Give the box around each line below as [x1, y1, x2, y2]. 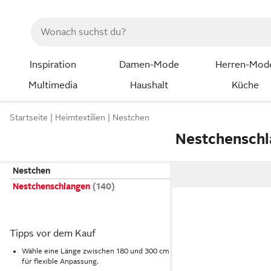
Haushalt [129, 79, 168, 91]
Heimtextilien [55, 113, 105, 123]
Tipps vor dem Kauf [10, 228, 96, 239]
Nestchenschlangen [13, 181, 90, 191]
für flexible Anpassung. [22, 256, 99, 266]
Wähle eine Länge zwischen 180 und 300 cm [22, 246, 169, 255]
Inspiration [29, 59, 76, 70]
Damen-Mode [119, 59, 179, 70]
